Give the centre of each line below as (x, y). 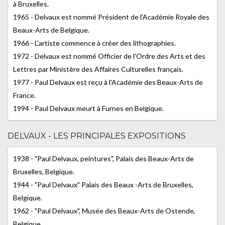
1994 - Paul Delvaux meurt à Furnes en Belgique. (88, 108)
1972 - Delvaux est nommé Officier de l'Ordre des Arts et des (109, 56)
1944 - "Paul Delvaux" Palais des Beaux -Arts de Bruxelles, (103, 185)
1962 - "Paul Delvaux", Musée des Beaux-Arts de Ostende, (104, 211)
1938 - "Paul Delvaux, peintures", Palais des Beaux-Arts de (103, 158)
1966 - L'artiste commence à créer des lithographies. (94, 43)
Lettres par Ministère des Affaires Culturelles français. (98, 69)
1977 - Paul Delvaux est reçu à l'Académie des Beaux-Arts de (108, 82)
